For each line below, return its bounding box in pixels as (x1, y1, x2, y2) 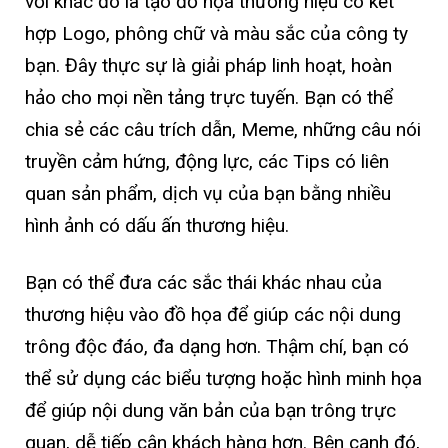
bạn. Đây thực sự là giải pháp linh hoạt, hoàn (25, 54, 392, 78)
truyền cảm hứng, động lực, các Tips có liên (25, 150, 389, 174)
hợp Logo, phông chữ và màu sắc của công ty (25, 22, 408, 46)
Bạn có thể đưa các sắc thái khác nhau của (25, 271, 382, 295)
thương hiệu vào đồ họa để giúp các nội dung (25, 303, 401, 327)
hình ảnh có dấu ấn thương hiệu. (25, 214, 289, 238)
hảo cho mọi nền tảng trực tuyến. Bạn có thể (25, 86, 393, 110)
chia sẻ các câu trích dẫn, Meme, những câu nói (25, 118, 421, 142)
